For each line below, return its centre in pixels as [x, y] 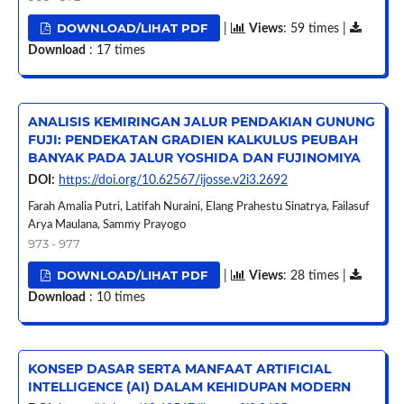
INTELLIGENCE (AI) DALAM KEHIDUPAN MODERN [189, 386]
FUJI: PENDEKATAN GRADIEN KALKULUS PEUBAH [193, 139]
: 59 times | [317, 28]
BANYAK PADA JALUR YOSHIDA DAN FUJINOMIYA [194, 157]
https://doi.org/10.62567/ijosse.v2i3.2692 [173, 180]
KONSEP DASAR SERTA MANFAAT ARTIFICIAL [179, 368]
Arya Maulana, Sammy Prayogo [106, 225]
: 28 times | [317, 275]
